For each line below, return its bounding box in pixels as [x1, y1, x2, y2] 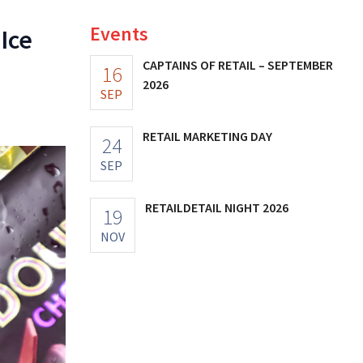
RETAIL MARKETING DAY [143, 127, 272, 144]
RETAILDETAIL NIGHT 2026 [145, 199, 288, 216]
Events [90, 20, 148, 46]
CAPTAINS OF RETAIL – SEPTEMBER [143, 56, 333, 73]
